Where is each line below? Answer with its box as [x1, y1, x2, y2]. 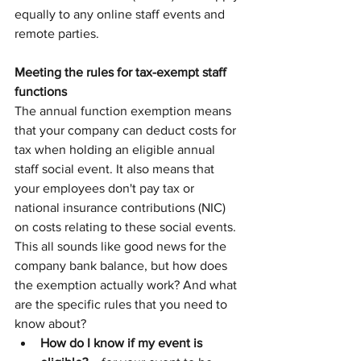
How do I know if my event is [40, 336, 205, 351]
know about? [15, 317, 86, 331]
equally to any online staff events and [15, 7, 228, 22]
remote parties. [15, 27, 99, 41]
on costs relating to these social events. [15, 220, 236, 234]
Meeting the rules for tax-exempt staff [15, 65, 230, 80]
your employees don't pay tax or [15, 181, 197, 196]
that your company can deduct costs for [15, 123, 239, 138]
